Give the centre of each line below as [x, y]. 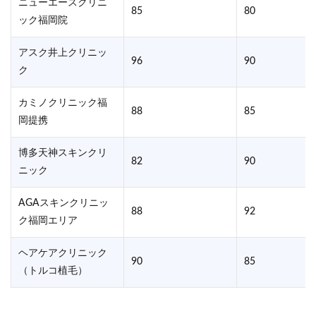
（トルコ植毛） [53, 271]
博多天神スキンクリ [63, 153]
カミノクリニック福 [63, 103]
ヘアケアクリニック [63, 253]
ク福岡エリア [48, 221]
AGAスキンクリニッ [63, 203]
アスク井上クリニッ [63, 53]
